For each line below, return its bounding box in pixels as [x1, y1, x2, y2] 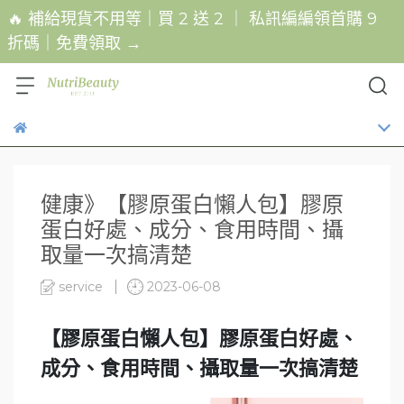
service [59, 278, 104, 295]
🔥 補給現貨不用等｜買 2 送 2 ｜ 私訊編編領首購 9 [7, 9, 377, 29]
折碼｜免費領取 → [7, 33, 142, 53]
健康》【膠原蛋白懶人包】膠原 [41, 191, 344, 217]
